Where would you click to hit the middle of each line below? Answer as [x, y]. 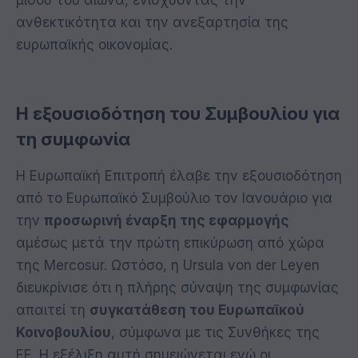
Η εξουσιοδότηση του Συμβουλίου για [178, 113]
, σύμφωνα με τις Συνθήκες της [215, 333]
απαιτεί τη [53, 310]
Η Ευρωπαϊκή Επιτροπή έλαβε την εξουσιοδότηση [179, 176]
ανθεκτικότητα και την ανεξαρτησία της [152, 23]
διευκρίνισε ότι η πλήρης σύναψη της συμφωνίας [177, 288]
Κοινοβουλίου [64, 333]
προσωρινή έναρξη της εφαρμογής [167, 221]
